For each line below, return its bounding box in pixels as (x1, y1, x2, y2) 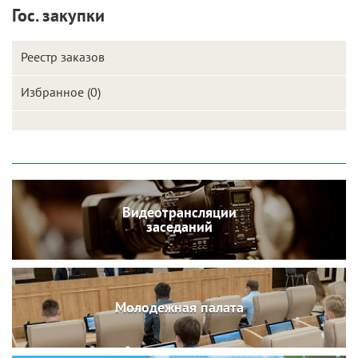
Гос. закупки (12, 4, 105, 26)
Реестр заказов (21, 49, 105, 65)
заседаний (145, 217, 213, 236)
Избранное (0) (21, 84, 101, 100)
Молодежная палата (114, 298, 244, 316)
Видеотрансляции (121, 203, 237, 221)
